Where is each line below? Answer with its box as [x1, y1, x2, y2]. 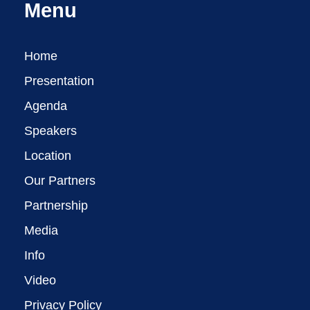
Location [24, 148, 71, 163]
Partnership [24, 198, 88, 212]
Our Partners [24, 173, 95, 188]
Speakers [24, 123, 77, 138]
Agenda [24, 98, 67, 113]
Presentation [24, 73, 94, 88]
